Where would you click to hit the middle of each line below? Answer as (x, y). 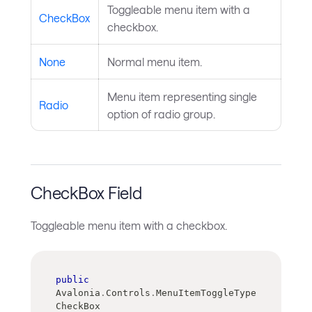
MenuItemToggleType (206, 292)
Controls (128, 292)
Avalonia (78, 292)
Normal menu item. (155, 62)
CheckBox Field (86, 193)
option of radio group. (161, 114)
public (72, 279)
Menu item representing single (182, 97)
